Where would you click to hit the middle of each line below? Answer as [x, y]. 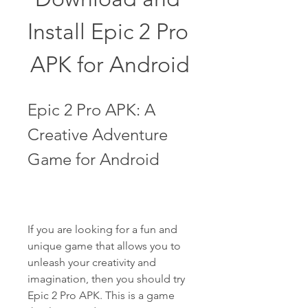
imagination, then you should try [106, 279]
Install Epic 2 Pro [108, 32]
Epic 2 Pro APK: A [91, 110]
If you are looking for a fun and [102, 229]
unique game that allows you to [104, 246]
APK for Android [110, 65]
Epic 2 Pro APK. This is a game [101, 295]
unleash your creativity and [92, 262]
